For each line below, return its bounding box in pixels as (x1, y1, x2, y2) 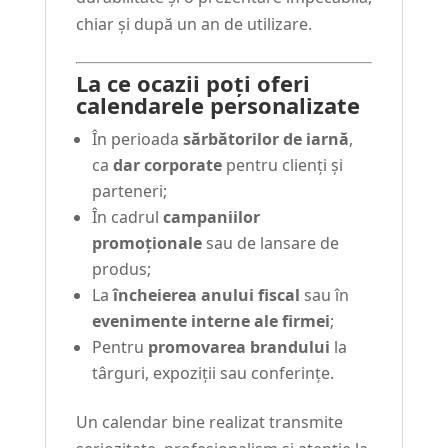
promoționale (91, 232, 202, 255)
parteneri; (91, 180, 167, 203)
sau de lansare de (201, 232, 339, 255)
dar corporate (112, 154, 222, 177)
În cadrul (91, 206, 163, 229)
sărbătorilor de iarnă (182, 128, 349, 151)
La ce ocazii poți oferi (75, 68, 310, 99)
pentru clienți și (221, 154, 343, 177)
